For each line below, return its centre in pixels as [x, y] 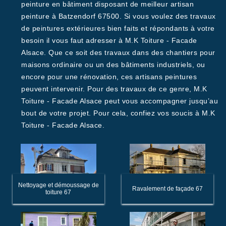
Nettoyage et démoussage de [58, 185]
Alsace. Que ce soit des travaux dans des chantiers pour [118, 52]
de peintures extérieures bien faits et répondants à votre [118, 28]
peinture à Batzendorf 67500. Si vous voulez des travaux [119, 16]
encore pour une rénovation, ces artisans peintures [109, 77]
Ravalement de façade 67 [167, 189]
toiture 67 [59, 192]
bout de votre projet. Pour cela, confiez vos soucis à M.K [118, 113]
